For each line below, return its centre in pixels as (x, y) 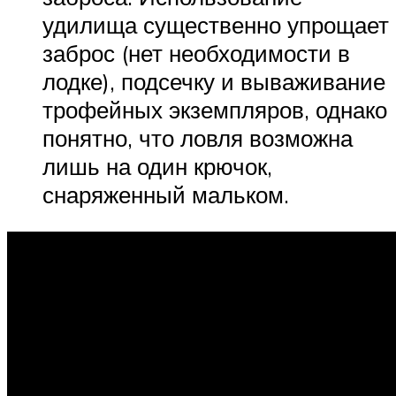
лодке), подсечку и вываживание (214, 82)
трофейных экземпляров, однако (215, 110)
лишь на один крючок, (157, 167)
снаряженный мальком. (166, 195)
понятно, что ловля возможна (198, 138)
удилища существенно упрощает (216, 25)
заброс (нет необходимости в (196, 53)
